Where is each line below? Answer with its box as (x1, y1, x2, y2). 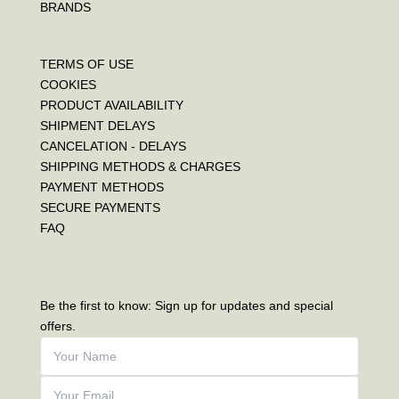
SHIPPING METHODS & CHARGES (39, 159, 240, 174)
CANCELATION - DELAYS (39, 138, 186, 153)
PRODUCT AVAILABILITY (39, 97, 183, 112)
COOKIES (39, 77, 96, 92)
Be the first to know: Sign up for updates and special (39, 298, 333, 313)
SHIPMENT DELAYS (39, 118, 155, 133)
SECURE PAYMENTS (39, 199, 160, 215)
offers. (39, 319, 76, 334)
